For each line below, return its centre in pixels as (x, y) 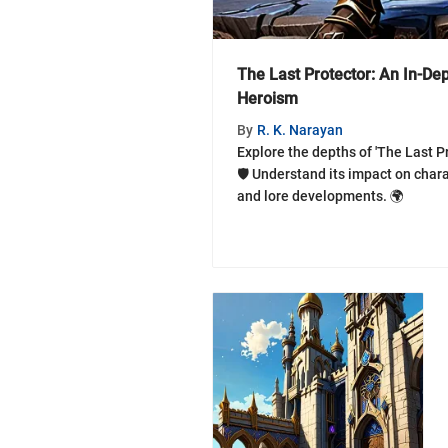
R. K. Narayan (300, 129)
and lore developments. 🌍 (320, 195)
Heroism (267, 98)
